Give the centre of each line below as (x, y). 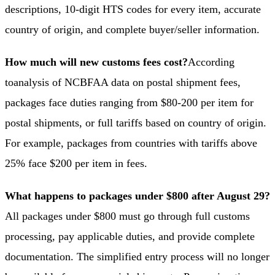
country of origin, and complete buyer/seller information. (132, 29)
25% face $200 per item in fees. (76, 163)
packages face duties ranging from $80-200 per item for (129, 102)
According (211, 62)
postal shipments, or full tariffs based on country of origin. (136, 122)
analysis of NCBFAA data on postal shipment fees (126, 82)
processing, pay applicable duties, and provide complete (130, 236)
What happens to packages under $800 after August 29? (137, 196)
